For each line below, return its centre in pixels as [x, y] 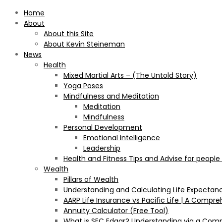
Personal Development [103, 127]
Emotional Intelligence [122, 138]
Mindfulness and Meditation [111, 96]
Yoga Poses [83, 86]
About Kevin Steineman [84, 44]
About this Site [69, 34]
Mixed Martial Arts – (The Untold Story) [130, 75]
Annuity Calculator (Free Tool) [116, 211]
